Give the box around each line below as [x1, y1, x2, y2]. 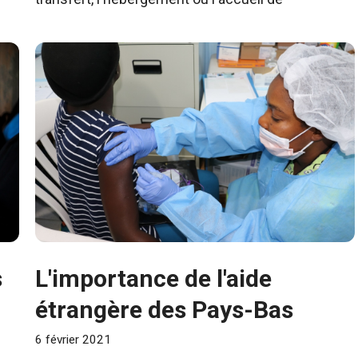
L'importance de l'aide [35, 264, 272, 292]
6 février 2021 [35, 332, 111, 348]
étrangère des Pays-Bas [35, 295, 293, 324]
